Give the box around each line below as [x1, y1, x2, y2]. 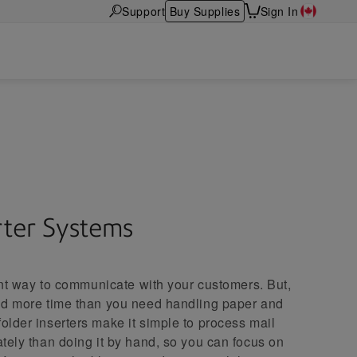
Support [122, 2, 166, 19]
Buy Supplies [169, 2, 241, 19]
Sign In [260, 2, 299, 19]
